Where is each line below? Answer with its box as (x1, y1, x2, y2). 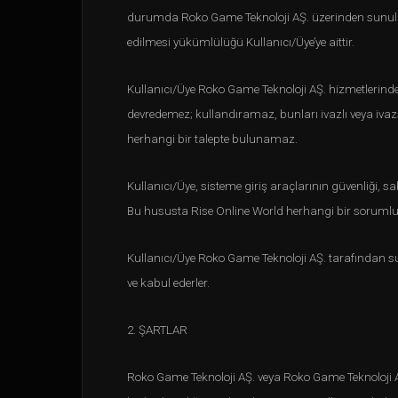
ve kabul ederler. (127, 276, 210, 290)
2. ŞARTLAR (127, 323, 187, 337)
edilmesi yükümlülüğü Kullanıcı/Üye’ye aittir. (127, 36, 354, 49)
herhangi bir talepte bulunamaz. (127, 132, 298, 146)
